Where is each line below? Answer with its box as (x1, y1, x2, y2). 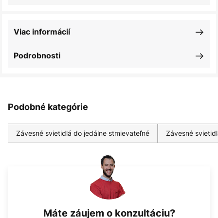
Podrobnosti (14, 51, 60, 60)
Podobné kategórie (8, 102, 88, 112)
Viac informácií (14, 27, 70, 36)
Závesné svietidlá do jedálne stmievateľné (16, 128, 149, 138)
